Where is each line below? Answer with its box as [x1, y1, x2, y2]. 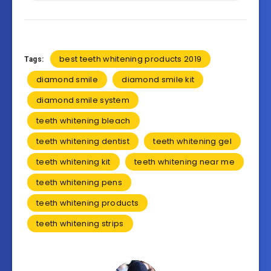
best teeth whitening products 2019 [59, 53, 202, 65]
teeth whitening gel [153, 135, 232, 148]
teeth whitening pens [36, 177, 122, 189]
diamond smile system [36, 94, 129, 106]
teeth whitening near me [134, 156, 235, 168]
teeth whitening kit [36, 156, 111, 168]
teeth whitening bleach [36, 115, 131, 127]
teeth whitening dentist [36, 135, 129, 148]
